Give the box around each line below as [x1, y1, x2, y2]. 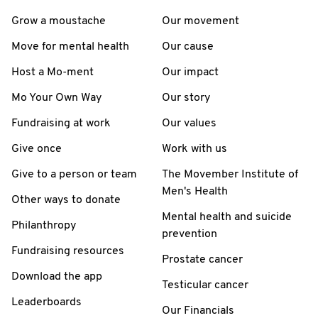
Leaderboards [11, 296, 82, 308]
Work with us [162, 143, 227, 155]
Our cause [162, 40, 214, 53]
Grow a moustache [11, 15, 106, 27]
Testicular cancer [162, 279, 248, 291]
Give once [11, 143, 62, 155]
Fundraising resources [11, 245, 124, 257]
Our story [162, 92, 210, 104]
